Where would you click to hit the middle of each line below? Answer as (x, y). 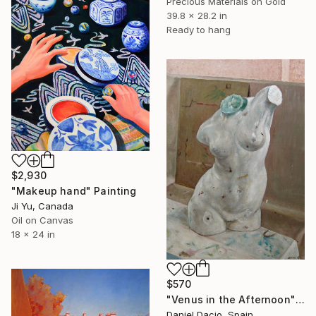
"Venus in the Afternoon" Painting (300, 299)
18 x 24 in (33, 234)
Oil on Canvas (42, 220)
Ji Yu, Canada (42, 206)
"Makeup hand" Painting (74, 190)
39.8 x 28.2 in (197, 15)
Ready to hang (199, 29)
